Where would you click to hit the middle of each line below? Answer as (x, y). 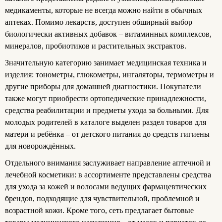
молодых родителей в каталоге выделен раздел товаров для (106, 122)
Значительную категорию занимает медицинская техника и (106, 62)
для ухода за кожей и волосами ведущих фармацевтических (106, 186)
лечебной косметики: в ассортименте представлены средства (108, 174)
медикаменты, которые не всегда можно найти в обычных (104, 10)
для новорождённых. (40, 146)
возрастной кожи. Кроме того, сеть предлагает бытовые (99, 210)
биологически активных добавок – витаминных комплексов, (108, 34)
